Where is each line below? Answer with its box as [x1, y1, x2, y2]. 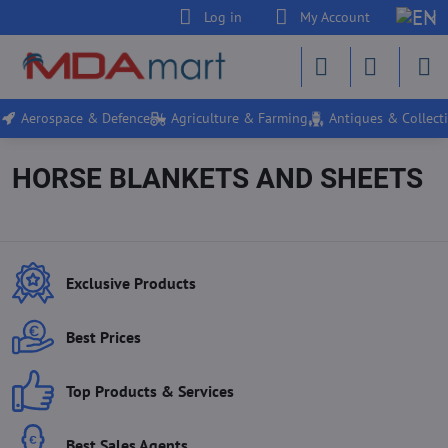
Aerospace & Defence [21, 109, 150, 127]
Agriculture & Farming [171, 109, 308, 127]
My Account [300, 8, 371, 26]
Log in [203, 8, 242, 26]
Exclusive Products [66, 273, 196, 293]
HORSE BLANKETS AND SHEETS [12, 162, 423, 195]
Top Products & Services [66, 381, 234, 401]
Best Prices [66, 327, 141, 347]
